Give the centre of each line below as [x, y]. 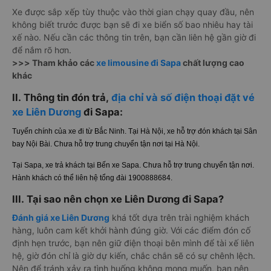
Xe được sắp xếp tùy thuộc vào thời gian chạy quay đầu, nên [133, 11]
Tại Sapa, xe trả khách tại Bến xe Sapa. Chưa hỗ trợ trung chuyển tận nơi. [133, 165]
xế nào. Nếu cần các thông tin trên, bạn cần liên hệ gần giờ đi [134, 37]
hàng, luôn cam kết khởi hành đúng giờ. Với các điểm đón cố [131, 230]
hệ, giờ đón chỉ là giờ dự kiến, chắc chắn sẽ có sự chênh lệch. [134, 255]
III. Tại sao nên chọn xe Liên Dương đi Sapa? [118, 199]
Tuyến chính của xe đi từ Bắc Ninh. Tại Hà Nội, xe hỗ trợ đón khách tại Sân [135, 131]
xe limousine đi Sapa [139, 62]
